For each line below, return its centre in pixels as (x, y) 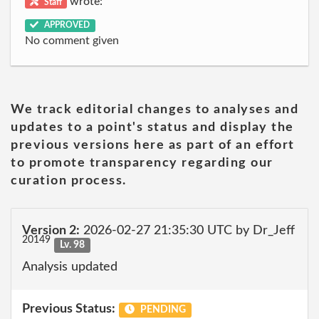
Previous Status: (69, 309)
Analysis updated (70, 267)
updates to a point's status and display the (152, 127)
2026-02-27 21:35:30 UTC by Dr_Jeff (187, 231)
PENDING (162, 310)
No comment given (72, 41)
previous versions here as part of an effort (153, 145)
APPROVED (66, 25)
